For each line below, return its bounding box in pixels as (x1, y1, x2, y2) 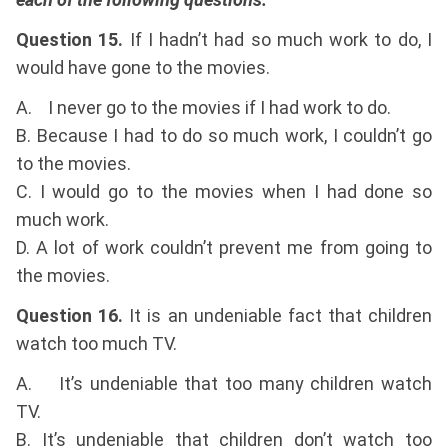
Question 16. (16, 305, 124, 327)
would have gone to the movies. (16, 57, 270, 79)
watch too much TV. (16, 333, 177, 355)
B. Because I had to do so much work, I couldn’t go (16, 125, 432, 147)
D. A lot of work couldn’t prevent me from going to (16, 237, 432, 259)
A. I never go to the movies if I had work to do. (16, 97, 391, 119)
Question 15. (16, 29, 124, 51)
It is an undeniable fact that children (123, 305, 432, 327)
